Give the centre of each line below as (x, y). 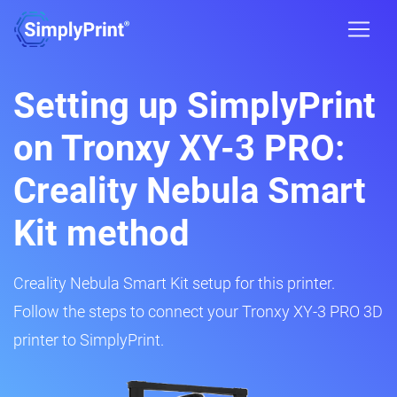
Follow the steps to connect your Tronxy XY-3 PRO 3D (198, 311)
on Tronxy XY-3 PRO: (179, 148)
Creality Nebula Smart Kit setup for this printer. (174, 283)
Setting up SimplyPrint (195, 106)
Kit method (101, 234)
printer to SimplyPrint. (89, 340)
